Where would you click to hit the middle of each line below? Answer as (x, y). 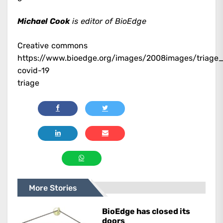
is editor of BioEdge (108, 21)
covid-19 (33, 70)
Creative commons (53, 45)
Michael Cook (44, 21)
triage (28, 83)
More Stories (53, 188)
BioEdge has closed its (146, 211)
